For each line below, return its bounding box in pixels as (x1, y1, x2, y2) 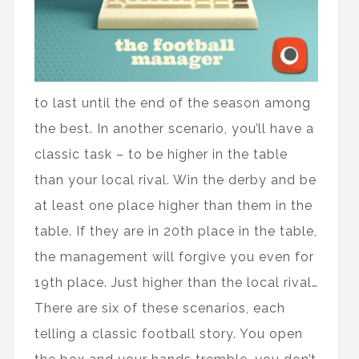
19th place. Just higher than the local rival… (34, 274, 318, 290)
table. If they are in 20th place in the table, (34, 223, 317, 239)
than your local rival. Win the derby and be (34, 171, 317, 188)
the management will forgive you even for (34, 248, 314, 264)
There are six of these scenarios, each (34, 300, 285, 316)
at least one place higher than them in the (34, 197, 313, 213)
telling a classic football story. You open (34, 325, 303, 341)
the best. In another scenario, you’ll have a (34, 120, 314, 136)
